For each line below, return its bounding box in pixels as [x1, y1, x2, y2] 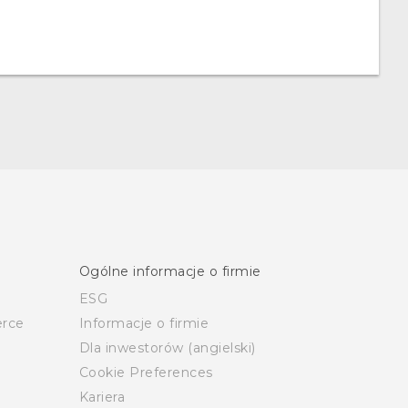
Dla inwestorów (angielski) [78, 340, 256, 356]
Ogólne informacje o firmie [78, 263, 261, 280]
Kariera [78, 389, 125, 405]
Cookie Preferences [78, 364, 213, 381]
